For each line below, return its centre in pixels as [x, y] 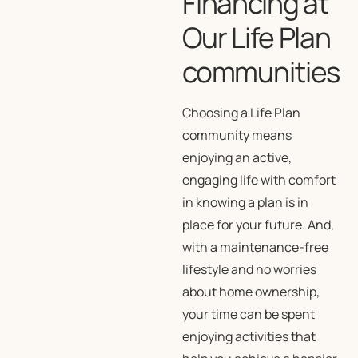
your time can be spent [248, 314]
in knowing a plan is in [245, 202]
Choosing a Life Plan [241, 113]
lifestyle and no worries [249, 269]
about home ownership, [251, 292]
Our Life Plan [256, 37]
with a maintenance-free [255, 247]
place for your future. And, [258, 225]
